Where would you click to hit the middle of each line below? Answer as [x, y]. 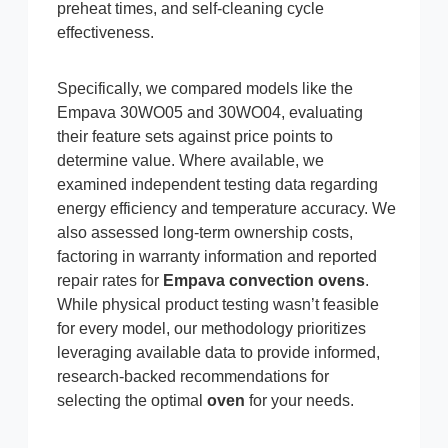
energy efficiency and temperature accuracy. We [226, 209]
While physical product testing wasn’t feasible [218, 305]
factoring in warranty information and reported [217, 257]
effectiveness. [105, 33]
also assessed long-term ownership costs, [205, 233]
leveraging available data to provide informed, [218, 353]
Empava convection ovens [264, 281]
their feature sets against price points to [195, 137]
